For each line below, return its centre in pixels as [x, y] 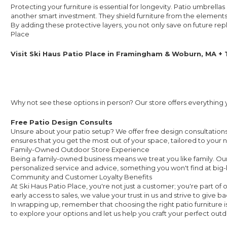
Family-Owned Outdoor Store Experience [80, 150]
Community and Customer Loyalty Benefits [81, 177]
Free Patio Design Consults [62, 122]
